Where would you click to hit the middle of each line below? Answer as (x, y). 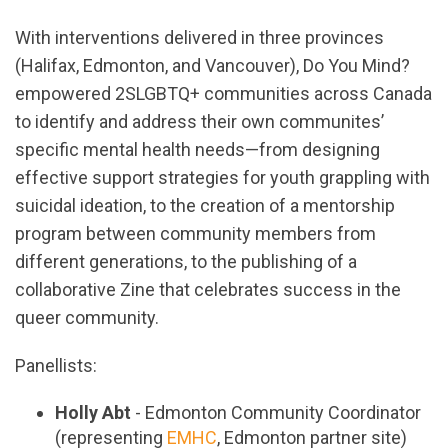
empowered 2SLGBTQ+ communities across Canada (223, 94)
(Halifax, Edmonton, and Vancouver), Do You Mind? (212, 66)
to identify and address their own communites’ (199, 122)
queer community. (87, 318)
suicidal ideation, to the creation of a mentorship (205, 206)
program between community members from (195, 234)
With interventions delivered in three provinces (199, 38)
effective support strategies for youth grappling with (222, 178)
